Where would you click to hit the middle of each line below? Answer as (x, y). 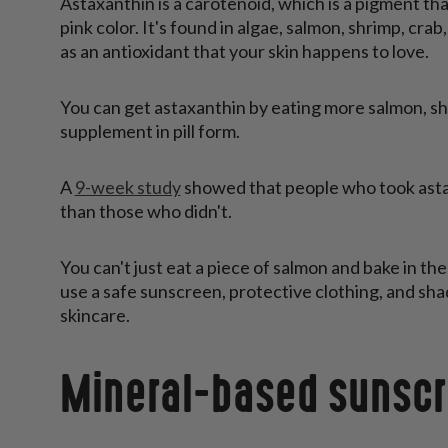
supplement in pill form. (151, 130)
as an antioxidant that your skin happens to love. (244, 50)
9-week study (127, 186)
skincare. (94, 314)
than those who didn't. (147, 210)
